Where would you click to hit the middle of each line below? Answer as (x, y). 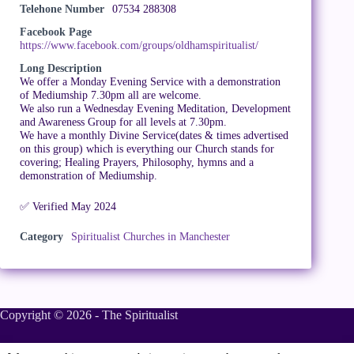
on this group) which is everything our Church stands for (147, 149)
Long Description (61, 68)
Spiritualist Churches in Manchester (151, 237)
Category (41, 237)
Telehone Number (62, 9)
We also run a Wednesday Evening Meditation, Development (155, 108)
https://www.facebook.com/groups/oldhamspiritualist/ (139, 45)
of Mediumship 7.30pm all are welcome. (111, 95)
